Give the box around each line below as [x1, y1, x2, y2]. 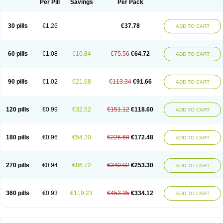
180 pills [6, 134, 29, 141]
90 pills [7, 78, 28, 85]
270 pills [6, 162, 29, 169]
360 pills [6, 190, 29, 197]
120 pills [6, 106, 29, 113]
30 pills [7, 22, 28, 29]
